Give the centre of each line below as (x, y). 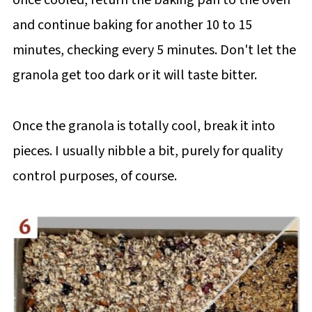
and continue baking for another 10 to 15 (132, 25)
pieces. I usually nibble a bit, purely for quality (147, 151)
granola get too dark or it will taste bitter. (134, 75)
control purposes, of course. (94, 176)
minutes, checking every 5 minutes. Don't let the (154, 50)
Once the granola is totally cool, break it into (143, 126)
